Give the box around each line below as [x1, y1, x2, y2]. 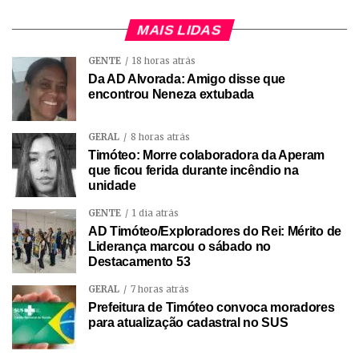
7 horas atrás [131, 283, 189, 295]
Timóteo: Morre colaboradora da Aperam [88, 147, 325, 162]
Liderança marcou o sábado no [88, 239, 272, 253]
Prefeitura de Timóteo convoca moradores [88, 300, 335, 314]
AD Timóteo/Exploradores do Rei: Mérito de [88, 224, 341, 238]
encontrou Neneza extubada [88, 87, 254, 101]
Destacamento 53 [88, 254, 191, 268]
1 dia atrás [132, 207, 179, 219]
